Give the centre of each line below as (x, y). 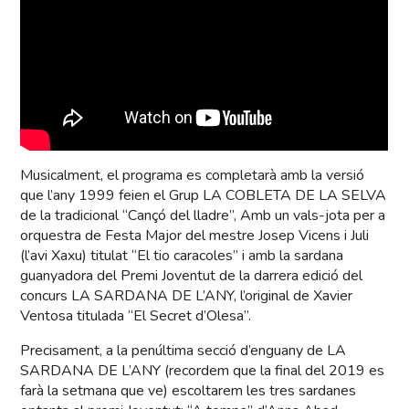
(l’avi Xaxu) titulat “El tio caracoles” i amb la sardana (182, 256)
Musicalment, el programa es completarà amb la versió (193, 176)
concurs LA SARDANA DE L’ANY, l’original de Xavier (187, 296)
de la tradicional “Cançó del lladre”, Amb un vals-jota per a (203, 216)
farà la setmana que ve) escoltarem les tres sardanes (189, 391)
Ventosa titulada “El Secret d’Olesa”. (136, 316)
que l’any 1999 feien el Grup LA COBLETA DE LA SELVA (204, 196)
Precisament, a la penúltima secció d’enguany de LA (184, 351)
